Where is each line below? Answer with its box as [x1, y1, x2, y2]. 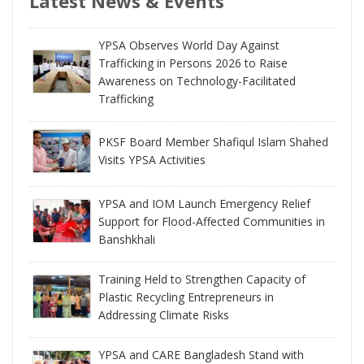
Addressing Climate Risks [98, 306, 229, 323]
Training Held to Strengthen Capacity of [98, 271, 305, 287]
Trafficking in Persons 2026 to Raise [98, 54, 288, 71]
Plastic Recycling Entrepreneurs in [98, 288, 274, 305]
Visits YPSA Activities [98, 151, 206, 167]
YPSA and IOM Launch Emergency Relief [98, 195, 310, 211]
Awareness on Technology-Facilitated [98, 72, 296, 89]
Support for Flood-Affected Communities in [98, 213, 325, 229]
